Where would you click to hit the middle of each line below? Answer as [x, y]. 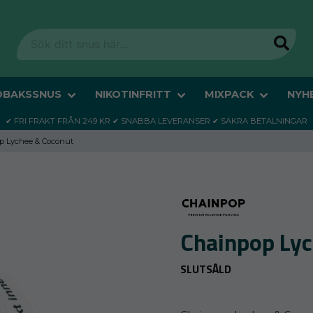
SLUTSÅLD [206, 269]
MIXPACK [229, 95]
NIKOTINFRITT [133, 95]
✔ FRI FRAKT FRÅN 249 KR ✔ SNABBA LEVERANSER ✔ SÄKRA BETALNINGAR [156, 121]
